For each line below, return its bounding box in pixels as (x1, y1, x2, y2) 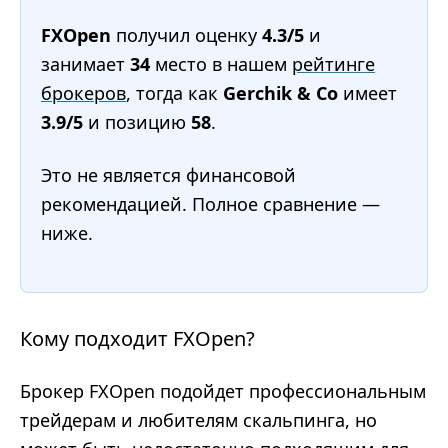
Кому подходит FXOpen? (20, 325, 255, 352)
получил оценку (111, 23, 262, 47)
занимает (41, 52, 130, 76)
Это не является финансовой (41, 163, 296, 187)
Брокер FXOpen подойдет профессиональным (20, 379, 426, 403)
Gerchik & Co (223, 81, 338, 105)
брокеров (41, 81, 126, 105)
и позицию (83, 110, 191, 134)
